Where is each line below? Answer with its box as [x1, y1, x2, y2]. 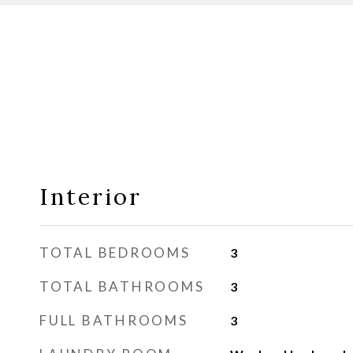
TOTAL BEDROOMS [39, 244, 191, 261]
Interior [39, 182, 142, 211]
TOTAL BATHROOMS [39, 278, 205, 295]
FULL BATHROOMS [39, 312, 188, 329]
